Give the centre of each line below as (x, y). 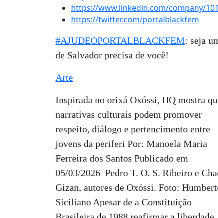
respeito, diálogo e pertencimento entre (133, 129)
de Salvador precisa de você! (112, 55)
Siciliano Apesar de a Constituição (124, 202)
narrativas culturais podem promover (129, 114)
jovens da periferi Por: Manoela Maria (131, 144)
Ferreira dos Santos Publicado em (122, 158)
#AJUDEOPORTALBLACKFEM (120, 40)
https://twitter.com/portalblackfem (135, 19)
